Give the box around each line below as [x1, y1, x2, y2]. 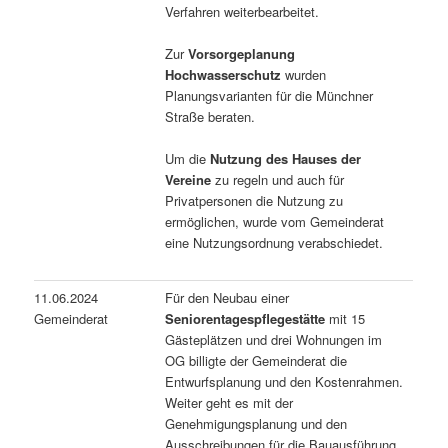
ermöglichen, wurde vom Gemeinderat [165, 211, 385, 231]
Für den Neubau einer [165, 287, 290, 307]
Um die [165, 148, 211, 168]
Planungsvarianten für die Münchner [165, 85, 374, 105]
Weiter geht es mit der [165, 392, 294, 412]
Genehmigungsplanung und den [165, 413, 348, 433]
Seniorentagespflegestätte [165, 308, 326, 328]
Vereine [165, 169, 212, 189]
